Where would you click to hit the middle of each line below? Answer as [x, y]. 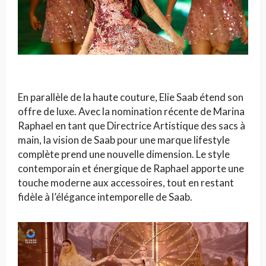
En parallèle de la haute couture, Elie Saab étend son [131, 97]
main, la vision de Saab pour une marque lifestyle [124, 140]
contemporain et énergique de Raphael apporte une [131, 168]
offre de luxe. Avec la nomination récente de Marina [131, 111]
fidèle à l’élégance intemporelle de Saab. [105, 197]
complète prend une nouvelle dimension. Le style [124, 154]
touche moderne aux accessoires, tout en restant [126, 182]
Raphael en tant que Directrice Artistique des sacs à [132, 125]
